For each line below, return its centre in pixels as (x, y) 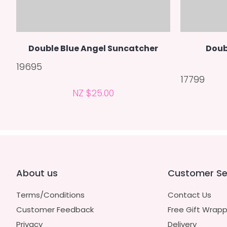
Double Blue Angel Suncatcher (93, 48)
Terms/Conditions (50, 195)
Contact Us (189, 195)
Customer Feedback (55, 210)
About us (37, 173)
